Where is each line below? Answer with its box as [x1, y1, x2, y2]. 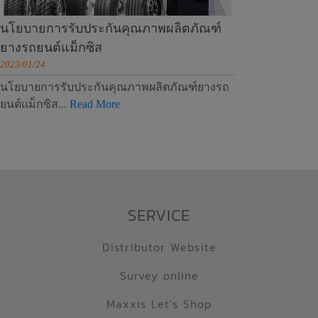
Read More [70, 98, 120, 110]
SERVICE [128, 203, 190, 227]
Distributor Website [102, 238, 216, 256]
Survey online [119, 267, 199, 284]
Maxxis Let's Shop [106, 295, 212, 312]
